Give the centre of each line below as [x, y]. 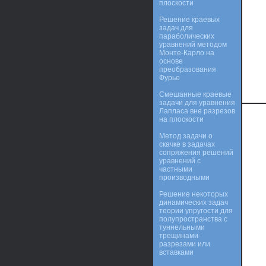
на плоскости [181, 119]
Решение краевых [189, 20]
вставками [176, 252]
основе [171, 61]
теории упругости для [196, 211]
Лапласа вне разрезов [197, 111]
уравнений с [180, 161]
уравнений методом [193, 45]
